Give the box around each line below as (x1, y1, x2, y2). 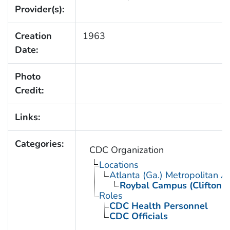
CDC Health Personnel (109, 199, 208, 212)
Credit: (14, 84, 44, 97)
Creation (14, 29, 52, 42)
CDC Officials (109, 209, 168, 222)
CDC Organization (89, 143, 164, 156)
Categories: (14, 137, 64, 150)
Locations (99, 158, 139, 171)
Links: (14, 110, 40, 123)
